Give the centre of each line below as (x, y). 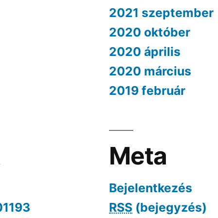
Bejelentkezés (151, 188)
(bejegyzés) (170, 208)
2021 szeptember (161, 13)
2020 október (150, 32)
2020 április (145, 52)
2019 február (147, 91)
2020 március (150, 71)
